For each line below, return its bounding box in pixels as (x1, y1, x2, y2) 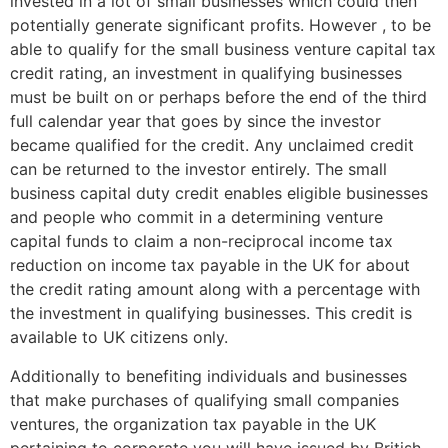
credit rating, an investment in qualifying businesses (10, 63, 402, 84)
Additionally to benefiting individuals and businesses (10, 365, 407, 386)
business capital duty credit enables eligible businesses (10, 183, 428, 204)
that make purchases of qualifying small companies (10, 389, 399, 410)
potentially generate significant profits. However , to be (10, 15, 431, 36)
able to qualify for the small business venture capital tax (10, 39, 436, 60)
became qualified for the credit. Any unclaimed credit (10, 135, 414, 156)
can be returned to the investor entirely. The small (10, 159, 387, 180)
